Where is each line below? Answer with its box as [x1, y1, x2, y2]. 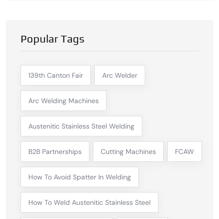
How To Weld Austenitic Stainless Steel [28, 198, 151, 207]
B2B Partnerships [28, 147, 82, 156]
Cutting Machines [101, 147, 156, 156]
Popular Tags [21, 32, 85, 45]
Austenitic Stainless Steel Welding [28, 122, 134, 131]
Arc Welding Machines [28, 96, 99, 106]
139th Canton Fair [28, 71, 83, 80]
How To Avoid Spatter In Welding [28, 173, 131, 182]
